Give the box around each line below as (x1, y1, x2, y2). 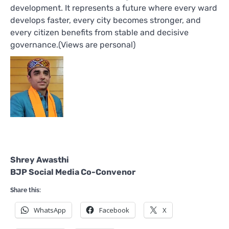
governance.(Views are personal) (10, 39, 135, 50)
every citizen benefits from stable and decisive (10, 27, 189, 37)
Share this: (10, 187, 41, 194)
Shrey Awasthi (10, 155, 69, 165)
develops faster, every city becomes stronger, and (10, 15, 201, 25)
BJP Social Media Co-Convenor (10, 167, 135, 177)
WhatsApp (34, 205, 66, 215)
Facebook (99, 205, 129, 215)
